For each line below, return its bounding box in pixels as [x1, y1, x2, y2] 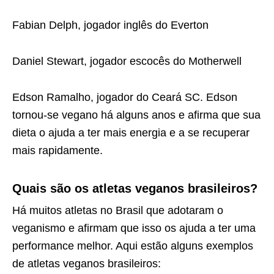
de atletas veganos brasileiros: [12, 257, 161, 270]
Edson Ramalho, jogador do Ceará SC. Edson [12, 91, 237, 103]
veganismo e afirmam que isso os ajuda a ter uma [12, 221, 256, 234]
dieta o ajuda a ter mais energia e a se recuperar [12, 126, 250, 139]
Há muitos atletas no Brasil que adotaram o [12, 204, 223, 217]
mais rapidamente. [12, 144, 103, 157]
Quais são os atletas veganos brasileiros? [12, 181, 257, 195]
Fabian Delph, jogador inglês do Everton [12, 18, 209, 31]
